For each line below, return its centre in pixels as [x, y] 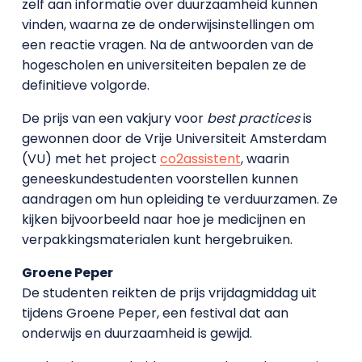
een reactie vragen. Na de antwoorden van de [167, 44]
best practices [253, 118]
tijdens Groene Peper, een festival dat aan [155, 313]
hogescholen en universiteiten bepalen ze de [164, 65]
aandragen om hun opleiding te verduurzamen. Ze [179, 199]
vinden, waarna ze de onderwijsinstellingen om [168, 24]
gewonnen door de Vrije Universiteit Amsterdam [174, 138]
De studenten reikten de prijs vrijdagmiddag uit [169, 293]
